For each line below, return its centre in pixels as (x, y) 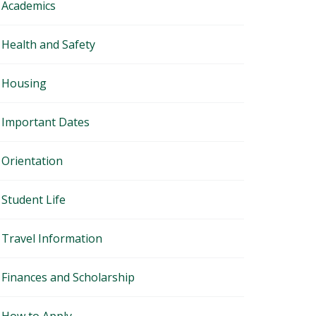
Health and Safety (48, 44)
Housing (24, 83)
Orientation (32, 161)
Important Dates (45, 122)
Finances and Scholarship (68, 277)
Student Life (34, 200)
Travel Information (52, 238)
